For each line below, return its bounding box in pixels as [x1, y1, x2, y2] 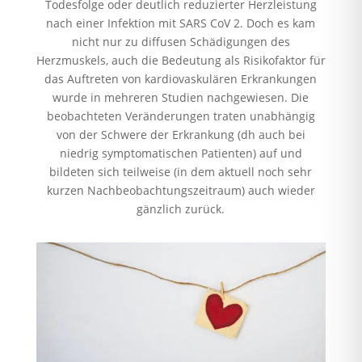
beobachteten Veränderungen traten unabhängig [46, 107, 315, 124]
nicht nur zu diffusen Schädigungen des [71, 33, 290, 49]
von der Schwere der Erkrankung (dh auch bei [56, 126, 305, 142]
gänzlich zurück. [137, 200, 225, 217]
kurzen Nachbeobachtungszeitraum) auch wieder [46, 182, 315, 198]
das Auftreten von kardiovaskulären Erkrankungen [44, 70, 318, 86]
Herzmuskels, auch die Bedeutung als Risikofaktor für [36, 52, 326, 68]
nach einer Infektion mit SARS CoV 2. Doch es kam [46, 15, 316, 31]
